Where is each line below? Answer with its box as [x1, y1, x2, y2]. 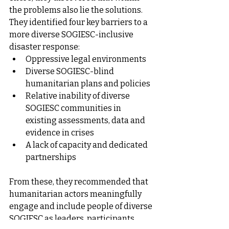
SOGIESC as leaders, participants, [9, 214, 138, 224]
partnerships [26, 152, 76, 163]
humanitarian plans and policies [26, 79, 150, 89]
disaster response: [9, 42, 80, 52]
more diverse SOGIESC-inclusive [9, 30, 135, 40]
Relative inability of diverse [26, 91, 131, 101]
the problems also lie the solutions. [9, 5, 143, 15]
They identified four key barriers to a [9, 17, 149, 28]
